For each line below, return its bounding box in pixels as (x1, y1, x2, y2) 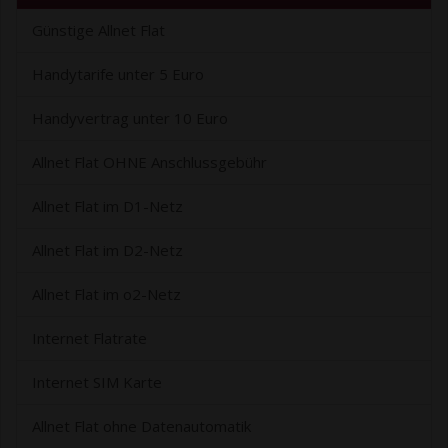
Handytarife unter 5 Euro (32, 64, 204, 85)
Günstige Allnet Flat (32, 20, 165, 41)
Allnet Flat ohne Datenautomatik (32, 416, 251, 437)
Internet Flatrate (32, 328, 147, 349)
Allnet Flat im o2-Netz (32, 284, 181, 305)
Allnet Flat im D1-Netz (32, 196, 183, 217)
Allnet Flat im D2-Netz (32, 240, 183, 261)
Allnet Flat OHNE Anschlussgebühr (32, 152, 267, 173)
